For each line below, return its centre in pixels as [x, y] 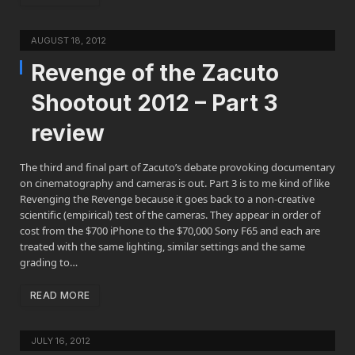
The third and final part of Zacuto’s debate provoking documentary [177, 167]
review [68, 133]
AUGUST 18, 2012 [69, 40]
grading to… [49, 262]
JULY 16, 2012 [61, 341]
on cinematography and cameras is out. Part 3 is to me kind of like [175, 183]
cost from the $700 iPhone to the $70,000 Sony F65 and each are [170, 231]
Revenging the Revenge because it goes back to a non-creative [167, 199]
